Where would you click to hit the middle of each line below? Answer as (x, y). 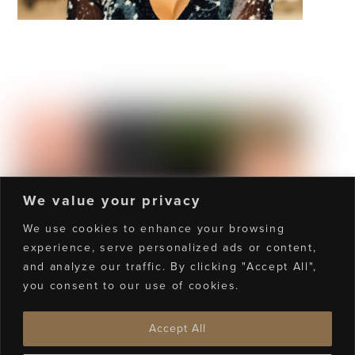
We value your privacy (112, 200)
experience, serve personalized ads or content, (170, 247)
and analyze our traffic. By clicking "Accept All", (170, 266)
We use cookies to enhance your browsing (154, 228)
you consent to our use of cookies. (132, 285)
